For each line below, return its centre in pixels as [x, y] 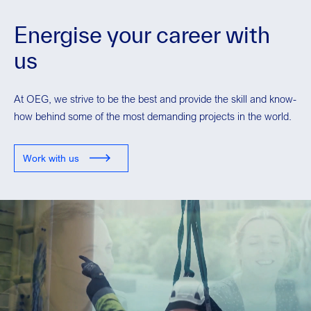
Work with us [51, 158]
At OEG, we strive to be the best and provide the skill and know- [155, 99]
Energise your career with [142, 35]
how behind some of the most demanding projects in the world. [153, 116]
